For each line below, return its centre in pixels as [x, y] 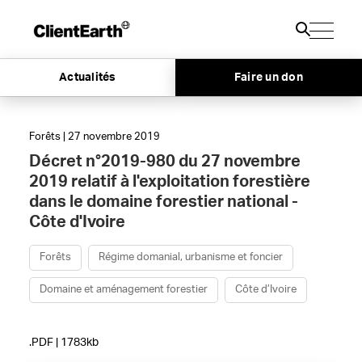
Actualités [88, 78]
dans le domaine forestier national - [163, 202]
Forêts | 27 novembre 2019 [94, 137]
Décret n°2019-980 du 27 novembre [164, 162]
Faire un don [268, 78]
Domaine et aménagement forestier [123, 290]
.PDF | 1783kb [63, 343]
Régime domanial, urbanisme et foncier [190, 257]
